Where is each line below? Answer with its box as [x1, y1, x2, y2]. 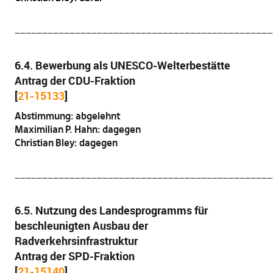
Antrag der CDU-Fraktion [14, 73, 135, 88]
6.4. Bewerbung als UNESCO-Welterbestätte [14, 58, 230, 73]
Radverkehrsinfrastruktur [14, 233, 138, 248]
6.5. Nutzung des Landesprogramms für [14, 203, 208, 218]
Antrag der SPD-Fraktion [14, 249, 135, 263]
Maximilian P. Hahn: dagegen [14, 123, 141, 135]
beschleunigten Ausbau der [14, 218, 148, 233]
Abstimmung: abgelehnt [14, 110, 120, 122]
